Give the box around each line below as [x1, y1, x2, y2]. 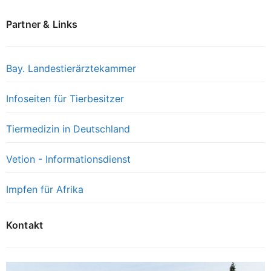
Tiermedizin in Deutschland [6, 122, 130, 135]
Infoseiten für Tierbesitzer [6, 92, 124, 105]
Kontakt [6, 218, 44, 231]
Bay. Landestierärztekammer [6, 62, 136, 74]
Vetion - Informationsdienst [6, 152, 131, 165]
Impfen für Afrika [6, 183, 83, 195]
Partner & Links [6, 18, 78, 30]
